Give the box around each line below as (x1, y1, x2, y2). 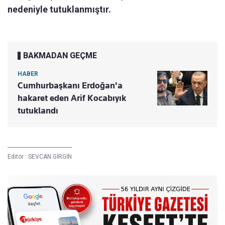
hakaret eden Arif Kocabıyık (18, 93, 126, 103)
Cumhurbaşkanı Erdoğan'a (18, 80, 123, 91)
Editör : (8, 153, 28, 161)
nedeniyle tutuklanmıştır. (8, 4, 111, 15)
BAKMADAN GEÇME (23, 51, 97, 61)
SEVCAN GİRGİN (28, 153, 72, 161)
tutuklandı (18, 105, 58, 116)
